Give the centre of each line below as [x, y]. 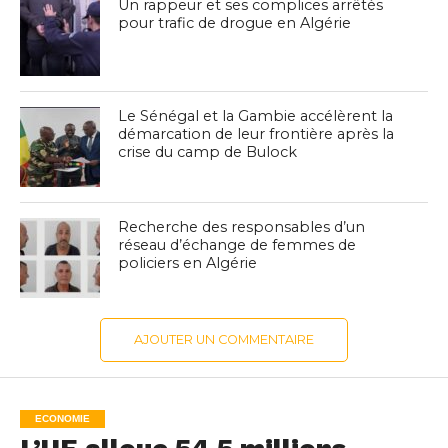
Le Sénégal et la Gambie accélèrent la [256, 116]
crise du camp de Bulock [208, 152]
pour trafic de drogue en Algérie [235, 23]
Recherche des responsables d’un [242, 227]
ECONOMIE [62, 419]
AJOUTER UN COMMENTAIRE [223, 340]
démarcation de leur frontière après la [256, 134]
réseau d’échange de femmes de [237, 245]
